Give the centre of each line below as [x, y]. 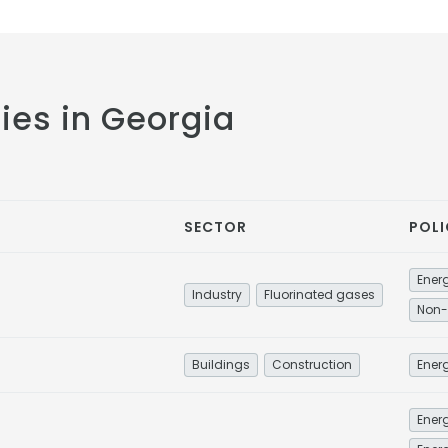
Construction [312, 364]
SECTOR [215, 227]
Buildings [221, 364]
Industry [217, 294]
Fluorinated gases [319, 294]
